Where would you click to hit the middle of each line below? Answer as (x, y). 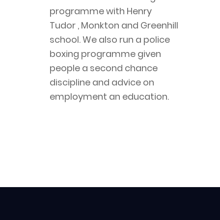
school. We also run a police (110, 40)
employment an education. (109, 97)
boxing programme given (105, 54)
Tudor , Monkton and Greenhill (114, 26)
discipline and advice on (102, 82)
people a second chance (103, 68)
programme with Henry (100, 11)
